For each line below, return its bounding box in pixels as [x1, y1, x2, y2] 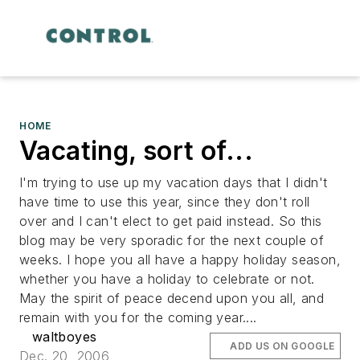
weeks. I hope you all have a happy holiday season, [19, 251, 341, 268]
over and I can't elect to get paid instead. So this [19, 212, 322, 229]
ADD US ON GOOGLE [230, 339, 335, 352]
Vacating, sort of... [19, 134, 253, 166]
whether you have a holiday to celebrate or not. [19, 270, 315, 287]
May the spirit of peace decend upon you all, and [19, 289, 325, 306]
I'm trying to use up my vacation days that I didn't [19, 174, 328, 190]
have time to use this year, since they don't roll [19, 193, 310, 210]
